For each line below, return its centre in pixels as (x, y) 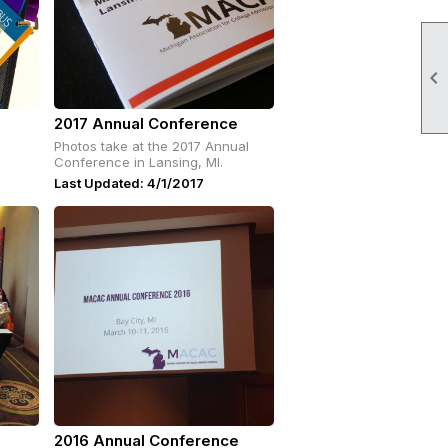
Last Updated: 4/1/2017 (129, 183)
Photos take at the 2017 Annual (151, 146)
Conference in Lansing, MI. (138, 162)
